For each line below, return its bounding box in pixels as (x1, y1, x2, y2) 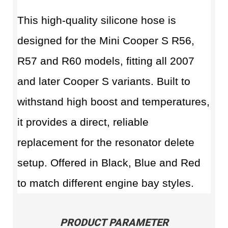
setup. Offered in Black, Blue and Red (17, 157, 201, 169)
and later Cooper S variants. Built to (17, 75, 190, 88)
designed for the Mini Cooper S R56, (17, 35, 194, 47)
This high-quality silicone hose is (17, 14, 176, 27)
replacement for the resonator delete (17, 136, 194, 149)
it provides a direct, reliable (17, 116, 149, 129)
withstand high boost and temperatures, (17, 96, 210, 108)
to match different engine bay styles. (17, 177, 194, 190)
